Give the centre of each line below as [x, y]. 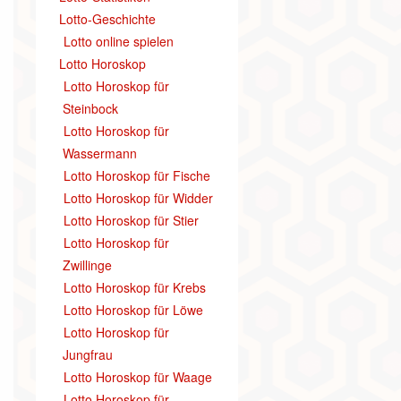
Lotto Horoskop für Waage [137, 377]
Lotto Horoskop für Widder [138, 198]
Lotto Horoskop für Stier [131, 220]
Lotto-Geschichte [107, 19]
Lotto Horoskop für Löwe [133, 310]
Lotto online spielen [118, 41]
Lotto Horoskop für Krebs [134, 287]
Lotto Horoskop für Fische [137, 175]
